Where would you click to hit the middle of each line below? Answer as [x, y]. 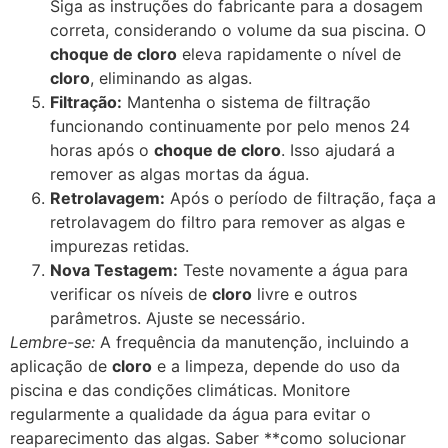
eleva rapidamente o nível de [289, 53]
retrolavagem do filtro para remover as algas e [227, 221]
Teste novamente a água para [293, 269]
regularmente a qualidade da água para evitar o [190, 413]
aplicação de [61, 365]
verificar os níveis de [131, 293]
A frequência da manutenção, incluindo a [252, 341]
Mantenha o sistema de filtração [246, 101]
